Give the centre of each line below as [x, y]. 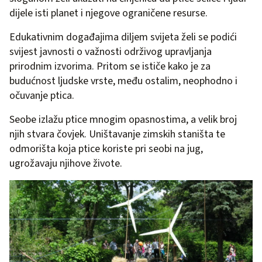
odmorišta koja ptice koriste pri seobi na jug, [106, 149]
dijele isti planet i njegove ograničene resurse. [108, 13]
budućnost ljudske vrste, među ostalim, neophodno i [123, 81]
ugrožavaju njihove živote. [66, 163]
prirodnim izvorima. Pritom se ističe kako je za [110, 66]
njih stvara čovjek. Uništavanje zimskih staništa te [117, 134]
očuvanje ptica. [42, 95]
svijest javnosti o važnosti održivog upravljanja [111, 51]
